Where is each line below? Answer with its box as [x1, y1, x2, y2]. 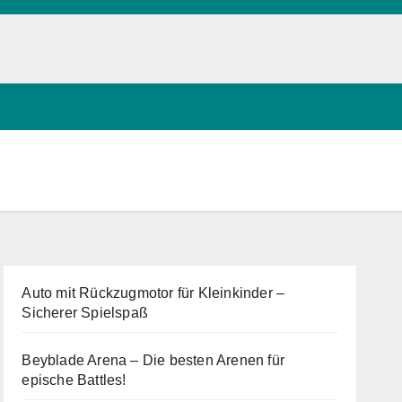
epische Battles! [22, 371, 127, 388]
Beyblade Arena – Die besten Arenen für [22, 352, 284, 368]
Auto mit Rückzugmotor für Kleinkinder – [22, 284, 285, 301]
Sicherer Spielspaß [22, 304, 148, 320]
